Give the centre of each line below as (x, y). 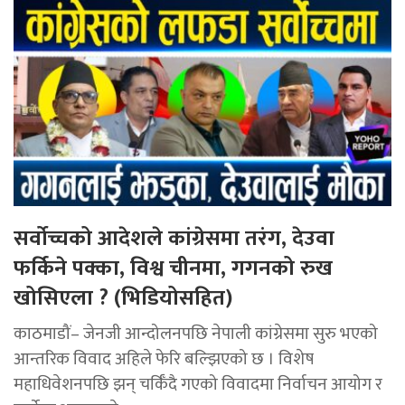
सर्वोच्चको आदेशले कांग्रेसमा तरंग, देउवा (174, 239)
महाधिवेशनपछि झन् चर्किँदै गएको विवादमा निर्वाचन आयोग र (198, 385)
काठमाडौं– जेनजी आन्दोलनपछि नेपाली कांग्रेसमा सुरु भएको (196, 334)
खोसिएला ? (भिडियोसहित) (123, 299)
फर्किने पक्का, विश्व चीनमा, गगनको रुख (173, 269)
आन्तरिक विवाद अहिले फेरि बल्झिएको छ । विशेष (164, 359)
